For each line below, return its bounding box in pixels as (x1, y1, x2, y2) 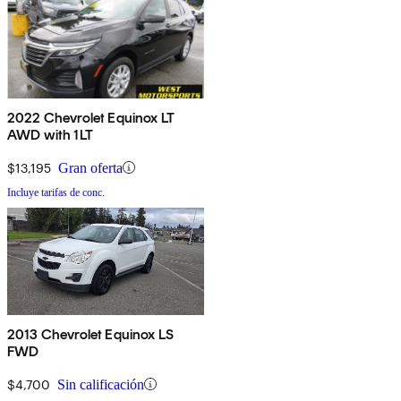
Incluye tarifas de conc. (7, 185, 105, 199)
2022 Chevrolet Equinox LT (7, 108, 175, 126)
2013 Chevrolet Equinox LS (7, 325, 174, 343)
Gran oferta (58, 159, 123, 175)
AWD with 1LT (7, 125, 93, 143)
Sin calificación (57, 376, 144, 392)
